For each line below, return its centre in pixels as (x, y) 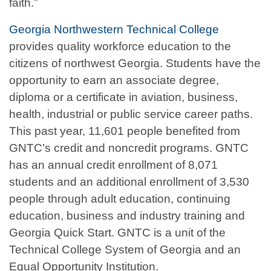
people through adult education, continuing (120, 199)
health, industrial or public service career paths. (131, 114)
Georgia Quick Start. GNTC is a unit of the (117, 233)
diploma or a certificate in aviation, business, (123, 97)
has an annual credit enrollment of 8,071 (113, 165)
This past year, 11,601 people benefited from (125, 131)
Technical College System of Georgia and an (125, 250)
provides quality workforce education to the (120, 47)
